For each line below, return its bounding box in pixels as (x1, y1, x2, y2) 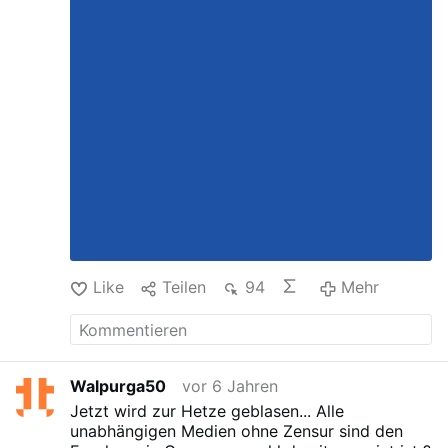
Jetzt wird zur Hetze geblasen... (70, 400, 312, 421)
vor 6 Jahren (182, 376, 279, 397)
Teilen (162, 277, 207, 298)
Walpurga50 (70, 376, 167, 397)
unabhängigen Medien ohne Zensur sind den (70, 420, 404, 441)
